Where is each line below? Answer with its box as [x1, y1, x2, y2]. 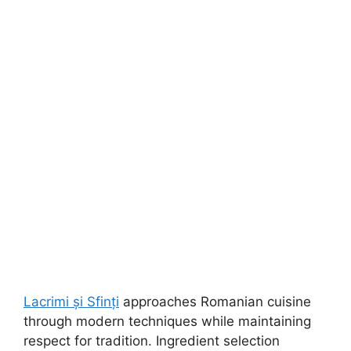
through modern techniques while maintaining [24, 313, 311, 330]
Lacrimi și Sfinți [24, 294, 119, 310]
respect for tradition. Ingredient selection [24, 333, 280, 349]
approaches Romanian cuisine [119, 294, 311, 310]
